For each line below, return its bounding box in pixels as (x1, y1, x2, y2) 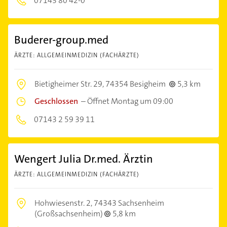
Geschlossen (34, 96, 78, 107)
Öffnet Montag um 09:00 (87, 96, 173, 107)
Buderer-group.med (14, 32, 108, 48)
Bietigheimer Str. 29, (34, 79, 105, 90)
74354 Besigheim (105, 79, 166, 90)
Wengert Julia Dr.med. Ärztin (14, 152, 153, 167)
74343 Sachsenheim (94, 198, 164, 209)
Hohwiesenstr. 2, (34, 198, 94, 209)
